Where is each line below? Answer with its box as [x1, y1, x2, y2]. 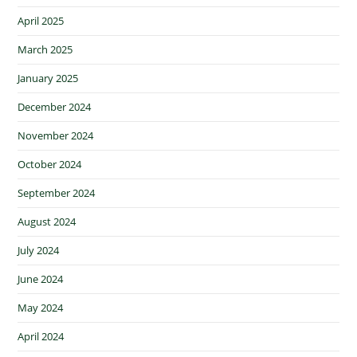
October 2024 [18, 157, 82, 172]
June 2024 [18, 272, 64, 287]
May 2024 [18, 300, 64, 316]
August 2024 [18, 214, 76, 229]
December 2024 [18, 100, 92, 115]
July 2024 [18, 243, 60, 258]
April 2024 [18, 329, 65, 344]
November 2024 [18, 128, 94, 143]
